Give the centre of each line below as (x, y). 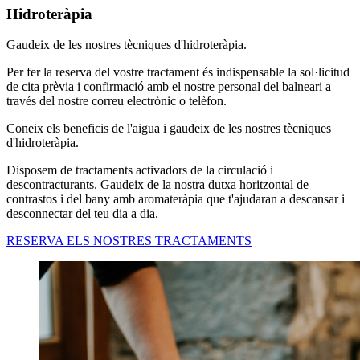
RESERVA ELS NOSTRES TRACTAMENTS (129, 241)
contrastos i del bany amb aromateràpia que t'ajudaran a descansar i (176, 199)
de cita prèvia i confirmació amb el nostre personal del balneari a (169, 87)
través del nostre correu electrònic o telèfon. (120, 101)
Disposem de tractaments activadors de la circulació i (140, 170)
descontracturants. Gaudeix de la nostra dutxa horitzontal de (157, 185)
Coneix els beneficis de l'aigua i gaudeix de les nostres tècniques (169, 129)
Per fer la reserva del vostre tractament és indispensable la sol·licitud (178, 72)
